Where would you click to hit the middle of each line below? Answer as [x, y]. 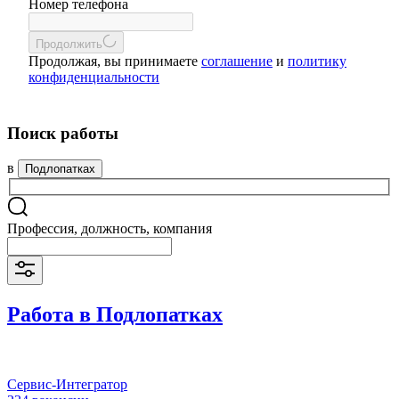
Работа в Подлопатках [115, 314]
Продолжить [69, 44]
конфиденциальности [94, 77]
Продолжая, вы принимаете [115, 61]
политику [317, 61]
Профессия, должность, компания [110, 229]
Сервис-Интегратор [67, 384]
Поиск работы [63, 133]
